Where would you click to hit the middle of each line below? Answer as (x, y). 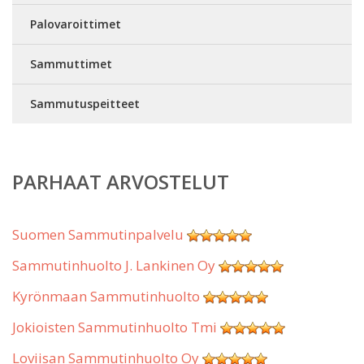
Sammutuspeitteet (85, 104)
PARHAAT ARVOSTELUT (121, 182)
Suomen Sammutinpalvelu (98, 234)
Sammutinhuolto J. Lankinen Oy (114, 265)
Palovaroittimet (76, 24)
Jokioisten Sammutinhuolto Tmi (115, 327)
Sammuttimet (71, 64)
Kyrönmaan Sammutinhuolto (106, 296)
